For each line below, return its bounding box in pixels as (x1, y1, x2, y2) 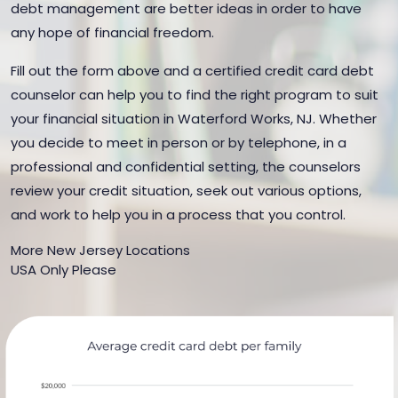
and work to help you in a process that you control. (11, 205, 346, 224)
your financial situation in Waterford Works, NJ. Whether (11, 109, 377, 128)
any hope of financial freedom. (11, 23, 214, 42)
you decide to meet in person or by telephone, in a (11, 133, 346, 152)
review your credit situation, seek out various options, (11, 181, 362, 200)
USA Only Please (11, 260, 116, 279)
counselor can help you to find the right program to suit (11, 85, 378, 104)
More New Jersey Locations (11, 241, 190, 259)
